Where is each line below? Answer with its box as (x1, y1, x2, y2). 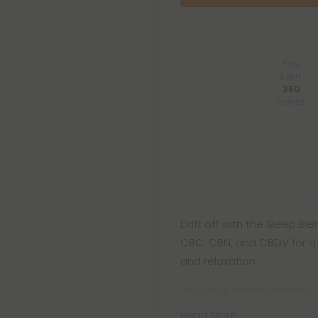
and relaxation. (180, 253, 258, 268)
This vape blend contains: (180, 283, 312, 298)
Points (277, 95, 305, 108)
